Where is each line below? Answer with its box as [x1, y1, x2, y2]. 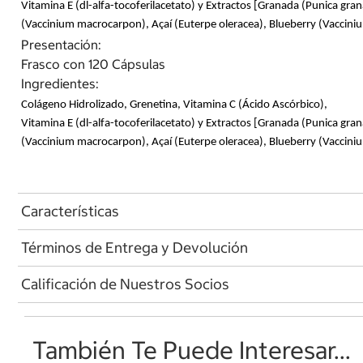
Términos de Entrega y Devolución [21, 238, 248, 257]
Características [21, 202, 119, 220]
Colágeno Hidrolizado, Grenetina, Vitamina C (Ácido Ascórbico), [21, 98, 327, 111]
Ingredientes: [21, 75, 99, 92]
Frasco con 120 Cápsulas [21, 55, 165, 72]
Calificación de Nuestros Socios [21, 275, 229, 293]
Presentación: [21, 36, 101, 53]
